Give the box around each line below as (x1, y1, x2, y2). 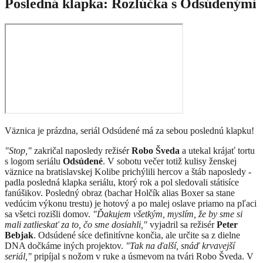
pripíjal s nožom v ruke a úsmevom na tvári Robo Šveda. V (32, 251, 254, 262)
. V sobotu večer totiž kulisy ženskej (103, 156, 237, 167)
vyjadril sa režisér (147, 220, 217, 230)
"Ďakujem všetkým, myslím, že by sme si (93, 209, 242, 220)
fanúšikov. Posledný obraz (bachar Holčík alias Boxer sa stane (5, 188, 235, 198)
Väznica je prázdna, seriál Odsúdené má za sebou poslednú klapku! (5, 126, 254, 136)
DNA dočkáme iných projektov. (5, 241, 126, 251)
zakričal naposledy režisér (32, 146, 131, 156)
